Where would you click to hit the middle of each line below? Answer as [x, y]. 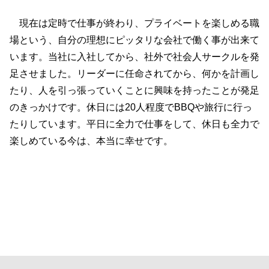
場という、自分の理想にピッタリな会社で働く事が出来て [134, 40]
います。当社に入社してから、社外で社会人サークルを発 [134, 57]
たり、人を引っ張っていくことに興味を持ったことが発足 [134, 91]
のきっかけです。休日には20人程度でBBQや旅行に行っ [131, 107]
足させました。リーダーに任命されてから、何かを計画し [134, 74]
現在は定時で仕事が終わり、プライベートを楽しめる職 [134, 23]
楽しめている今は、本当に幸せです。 [91, 141]
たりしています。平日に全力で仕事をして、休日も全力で [134, 124]
